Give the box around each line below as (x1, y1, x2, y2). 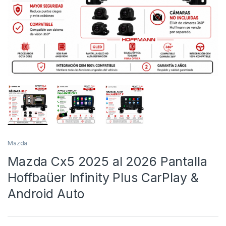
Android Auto (8, 186, 85, 202)
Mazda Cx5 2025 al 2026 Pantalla (8, 154, 207, 169)
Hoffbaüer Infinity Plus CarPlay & (8, 170, 199, 186)
